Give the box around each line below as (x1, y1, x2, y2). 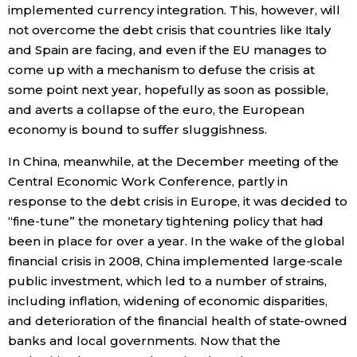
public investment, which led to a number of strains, (8, 273, 328, 289)
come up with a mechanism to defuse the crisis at (8, 62, 315, 78)
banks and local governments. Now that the (8, 333, 280, 349)
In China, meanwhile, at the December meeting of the (8, 154, 339, 170)
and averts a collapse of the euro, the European (8, 102, 304, 118)
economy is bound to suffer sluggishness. (8, 122, 267, 138)
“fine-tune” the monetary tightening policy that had (8, 214, 324, 229)
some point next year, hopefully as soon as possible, (8, 82, 329, 98)
